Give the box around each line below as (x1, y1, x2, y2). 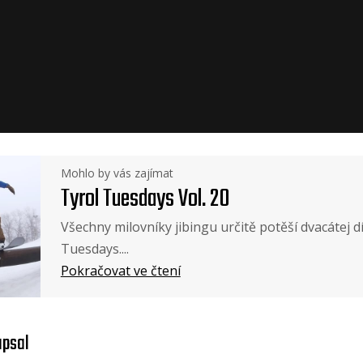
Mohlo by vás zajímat (60, 165, 173, 181)
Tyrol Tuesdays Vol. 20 (60, 180, 230, 220)
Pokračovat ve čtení (60, 262, 181, 280)
